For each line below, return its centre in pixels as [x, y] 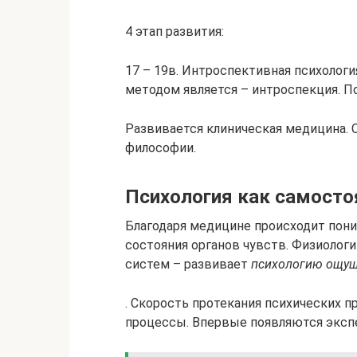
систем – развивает [188, 264]
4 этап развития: [175, 31]
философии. [161, 148]
